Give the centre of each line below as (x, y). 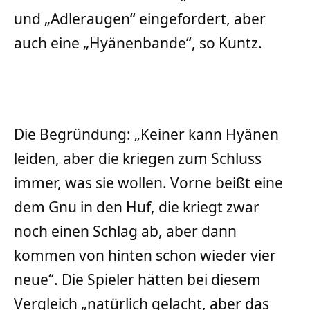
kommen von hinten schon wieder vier (145, 255)
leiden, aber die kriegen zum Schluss (138, 158)
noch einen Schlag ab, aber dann (125, 231)
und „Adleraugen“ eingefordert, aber (140, 18)
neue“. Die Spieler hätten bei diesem (137, 279)
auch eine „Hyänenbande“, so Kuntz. (138, 43)
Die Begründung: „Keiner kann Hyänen (146, 134)
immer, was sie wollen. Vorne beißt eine (148, 182)
